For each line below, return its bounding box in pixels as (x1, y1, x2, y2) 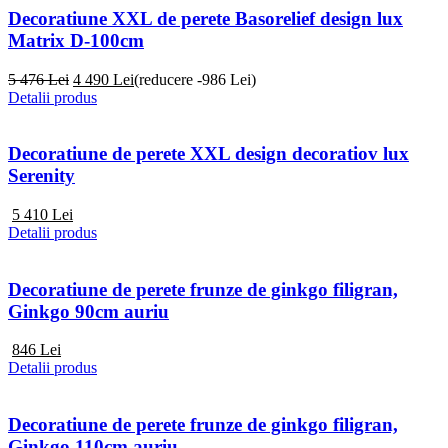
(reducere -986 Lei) (134, 70, 256, 88)
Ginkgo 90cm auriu (8, 300, 169, 322)
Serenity (8, 165, 75, 187)
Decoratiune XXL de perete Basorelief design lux (8, 7, 403, 29)
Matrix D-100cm (8, 29, 144, 51)
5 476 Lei (8, 70, 69, 88)
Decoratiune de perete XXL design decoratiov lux (8, 143, 409, 165)
